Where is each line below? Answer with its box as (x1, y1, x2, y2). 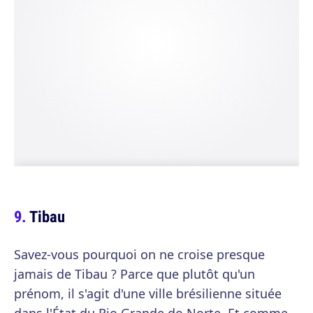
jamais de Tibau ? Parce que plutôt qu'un (14, 265, 255, 282)
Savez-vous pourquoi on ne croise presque (14, 246, 265, 263)
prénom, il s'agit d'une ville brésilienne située (14, 285, 282, 302)
